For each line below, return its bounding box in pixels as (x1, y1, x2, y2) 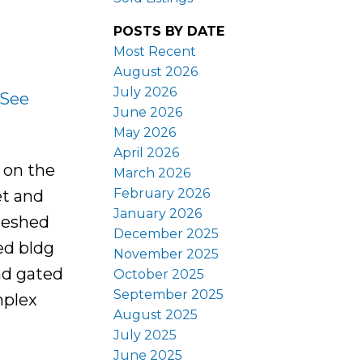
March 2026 (113, 164, 191, 181)
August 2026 (113, 63, 199, 79)
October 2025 (113, 266, 205, 282)
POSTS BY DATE (113, 23, 225, 39)
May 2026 (113, 124, 177, 140)
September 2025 (113, 286, 224, 302)
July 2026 (113, 83, 177, 100)
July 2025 (113, 327, 177, 343)
